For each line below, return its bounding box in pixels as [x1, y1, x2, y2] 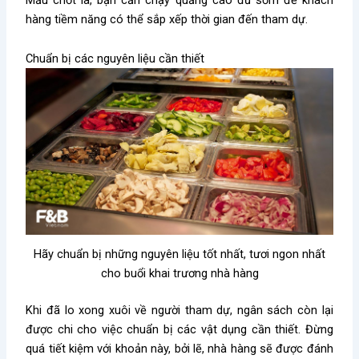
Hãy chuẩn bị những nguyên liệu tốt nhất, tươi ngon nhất [34, 247, 325, 262]
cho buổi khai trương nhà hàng [100, 266, 259, 281]
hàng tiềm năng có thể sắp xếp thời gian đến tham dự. [26, 11, 309, 26]
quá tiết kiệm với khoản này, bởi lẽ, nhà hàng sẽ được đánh [26, 341, 333, 357]
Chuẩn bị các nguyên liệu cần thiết [26, 51, 205, 67]
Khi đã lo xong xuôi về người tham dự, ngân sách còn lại [26, 303, 333, 318]
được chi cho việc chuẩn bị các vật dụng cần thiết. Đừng [26, 322, 333, 337]
